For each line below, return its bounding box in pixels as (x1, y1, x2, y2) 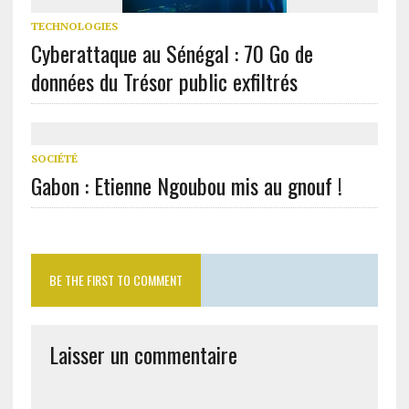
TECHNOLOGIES (30, 19, 118, 34)
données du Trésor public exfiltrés (30, 65, 298, 99)
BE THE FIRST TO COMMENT (48, 270, 183, 290)
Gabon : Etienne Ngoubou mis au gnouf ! (30, 169, 342, 203)
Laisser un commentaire (48, 338, 237, 372)
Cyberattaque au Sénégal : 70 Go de (30, 37, 313, 70)
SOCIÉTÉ (30, 152, 78, 166)
